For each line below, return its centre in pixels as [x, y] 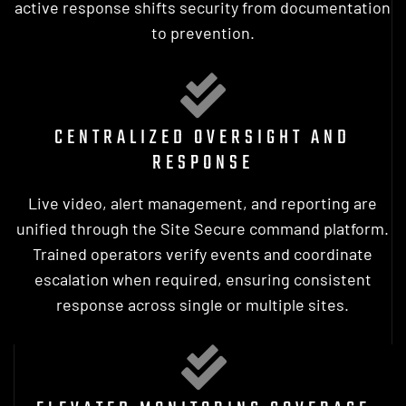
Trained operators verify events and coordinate [203, 253]
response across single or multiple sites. [203, 304]
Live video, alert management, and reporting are [203, 203]
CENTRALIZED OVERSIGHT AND [203, 137]
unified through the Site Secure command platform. [203, 228]
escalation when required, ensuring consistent [203, 279]
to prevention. [203, 32]
